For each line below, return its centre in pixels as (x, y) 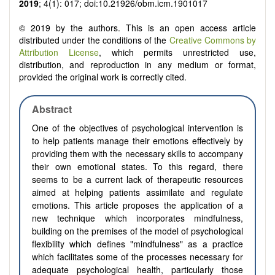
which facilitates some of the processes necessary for (137, 257)
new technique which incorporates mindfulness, (137, 218)
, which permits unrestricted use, (177, 52)
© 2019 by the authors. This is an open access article (137, 28)
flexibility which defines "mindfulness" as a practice (137, 244)
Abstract (52, 109)
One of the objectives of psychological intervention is (137, 128)
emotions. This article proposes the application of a (137, 205)
